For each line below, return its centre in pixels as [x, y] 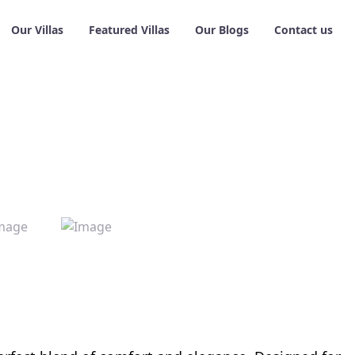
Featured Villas [129, 30]
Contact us [303, 30]
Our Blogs [222, 30]
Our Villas [37, 30]
